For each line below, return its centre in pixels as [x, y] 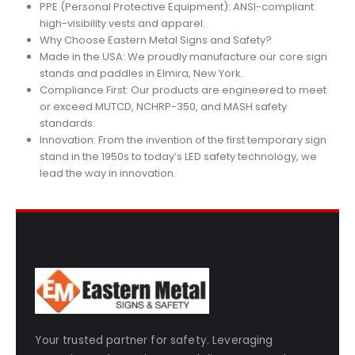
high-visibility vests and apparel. [122, 23]
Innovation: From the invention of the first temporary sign [183, 139]
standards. [67, 123]
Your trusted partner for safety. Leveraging [154, 341]
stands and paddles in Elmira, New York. [141, 73]
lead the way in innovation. [107, 173]
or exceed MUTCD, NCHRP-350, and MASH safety [163, 106]
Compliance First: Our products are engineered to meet [183, 90]
